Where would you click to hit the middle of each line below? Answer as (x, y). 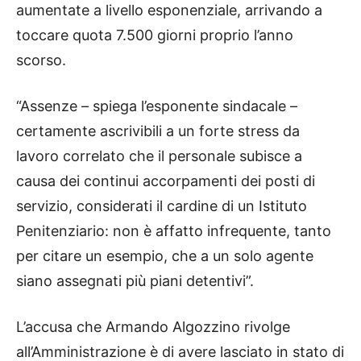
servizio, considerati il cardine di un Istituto (162, 205)
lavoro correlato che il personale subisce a (159, 156)
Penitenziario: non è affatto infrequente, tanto (174, 230)
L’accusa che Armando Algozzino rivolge (153, 326)
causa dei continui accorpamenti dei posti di (166, 180)
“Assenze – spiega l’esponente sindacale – (157, 106)
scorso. (41, 60)
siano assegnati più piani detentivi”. (135, 280)
